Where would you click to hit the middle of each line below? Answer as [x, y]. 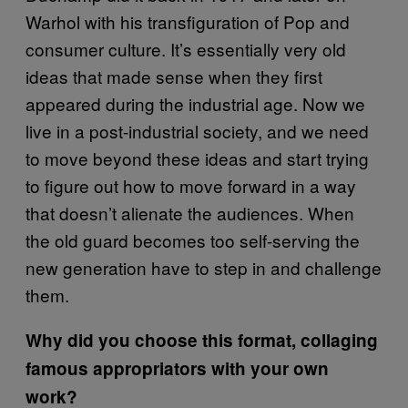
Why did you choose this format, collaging [202, 340]
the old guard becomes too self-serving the [193, 240]
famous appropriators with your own [177, 368]
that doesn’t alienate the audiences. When [190, 212]
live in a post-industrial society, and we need [197, 130]
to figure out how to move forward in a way [191, 185]
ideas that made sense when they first [174, 76]
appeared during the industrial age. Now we [195, 103]
